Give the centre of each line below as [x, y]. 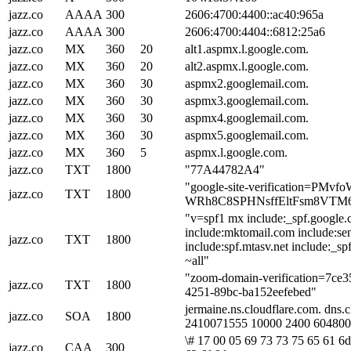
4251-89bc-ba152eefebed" [251, 291]
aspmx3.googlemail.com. [247, 100]
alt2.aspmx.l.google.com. [247, 66]
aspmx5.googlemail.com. [247, 135]
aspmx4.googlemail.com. [247, 118]
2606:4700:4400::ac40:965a [254, 14]
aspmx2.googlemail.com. [247, 83]
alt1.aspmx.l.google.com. [247, 49]
